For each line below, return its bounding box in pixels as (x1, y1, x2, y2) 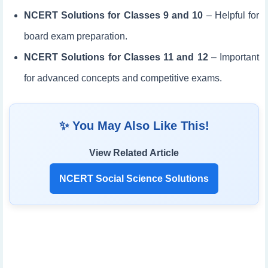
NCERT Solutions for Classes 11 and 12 (24, 52, 208, 62)
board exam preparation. (24, 31, 127, 41)
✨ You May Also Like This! (59, 119, 209, 132)
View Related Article (89, 148, 179, 158)
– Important (208, 52, 259, 62)
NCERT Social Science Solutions (59, 173, 209, 184)
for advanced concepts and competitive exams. (24, 73, 222, 83)
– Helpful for (203, 10, 260, 20)
